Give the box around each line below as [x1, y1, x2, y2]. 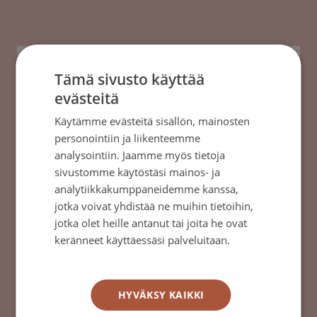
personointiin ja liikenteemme [54, 130, 201, 145]
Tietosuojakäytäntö [54, 249, 148, 264]
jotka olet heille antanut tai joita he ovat [54, 215, 248, 230]
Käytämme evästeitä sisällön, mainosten [54, 113, 250, 128]
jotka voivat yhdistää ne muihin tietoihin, [54, 198, 254, 213]
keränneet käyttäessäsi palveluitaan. [54, 232, 231, 247]
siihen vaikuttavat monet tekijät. [17, 279, 204, 294]
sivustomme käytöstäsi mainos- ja [54, 164, 221, 179]
